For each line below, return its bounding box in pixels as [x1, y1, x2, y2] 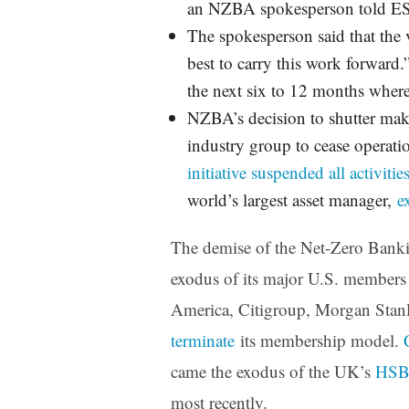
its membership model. [235, 329, 404, 352]
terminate [171, 329, 235, 352]
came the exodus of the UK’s [171, 360, 375, 383]
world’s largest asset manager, [186, 188, 397, 212]
